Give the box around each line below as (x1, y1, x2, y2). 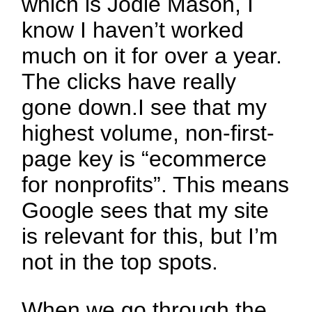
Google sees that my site (22, 198, 270, 224)
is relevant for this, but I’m (22, 224, 279, 249)
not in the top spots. (22, 249, 219, 275)
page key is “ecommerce (22, 146, 267, 172)
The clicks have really (22, 69, 237, 95)
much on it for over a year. (22, 43, 283, 69)
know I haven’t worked (22, 17, 244, 43)
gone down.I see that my (22, 95, 267, 120)
